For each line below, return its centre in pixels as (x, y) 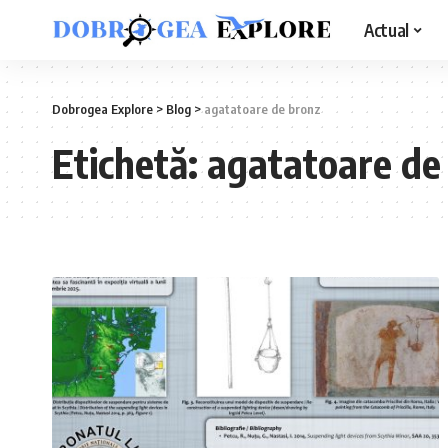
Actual (386, 29)
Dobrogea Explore (102, 109)
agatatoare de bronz (262, 109)
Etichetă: (129, 163)
